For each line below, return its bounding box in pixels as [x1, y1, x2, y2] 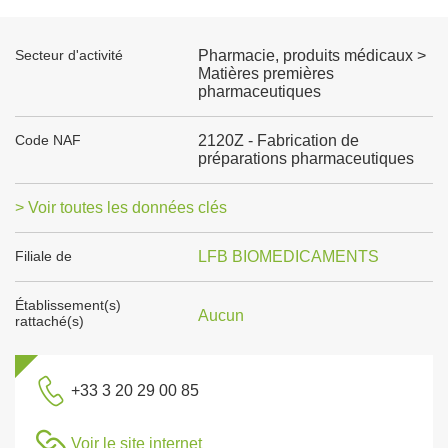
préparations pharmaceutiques [197, 150, 414, 167]
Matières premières [197, 65, 334, 82]
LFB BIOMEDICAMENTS [197, 248, 379, 265]
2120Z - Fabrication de [197, 132, 359, 149]
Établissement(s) [15, 297, 121, 313]
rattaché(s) [15, 313, 84, 329]
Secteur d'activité [15, 47, 123, 63]
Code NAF [15, 132, 81, 148]
